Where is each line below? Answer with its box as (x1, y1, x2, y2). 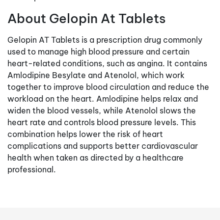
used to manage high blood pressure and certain (7, 46, 190, 56)
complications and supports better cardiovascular (7, 140, 198, 151)
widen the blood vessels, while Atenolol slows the (7, 105, 196, 115)
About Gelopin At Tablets (7, 10, 165, 27)
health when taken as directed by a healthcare (7, 152, 184, 163)
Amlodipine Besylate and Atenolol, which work (7, 70, 185, 80)
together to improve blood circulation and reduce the (7, 82, 209, 92)
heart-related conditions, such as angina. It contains (7, 58, 207, 68)
